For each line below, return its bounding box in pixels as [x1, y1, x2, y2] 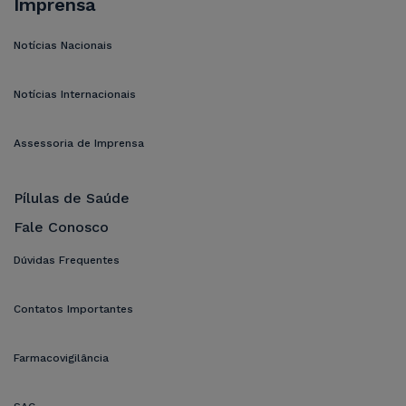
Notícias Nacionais [14, 38, 112, 52]
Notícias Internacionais [14, 87, 136, 101]
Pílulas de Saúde [14, 188, 130, 207]
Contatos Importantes [14, 302, 133, 315]
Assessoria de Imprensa [14, 136, 144, 150]
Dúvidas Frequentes [14, 253, 120, 266]
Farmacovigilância [14, 351, 109, 364]
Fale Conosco [14, 217, 109, 236]
